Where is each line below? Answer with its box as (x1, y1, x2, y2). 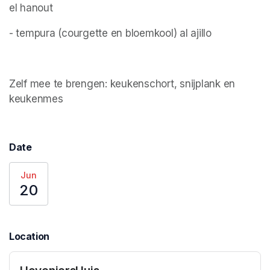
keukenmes (9, 92, 66, 105)
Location (9, 230, 49, 242)
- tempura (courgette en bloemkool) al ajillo (9, 27, 212, 39)
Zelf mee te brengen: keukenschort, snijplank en (9, 77, 236, 90)
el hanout (9, 1, 53, 14)
